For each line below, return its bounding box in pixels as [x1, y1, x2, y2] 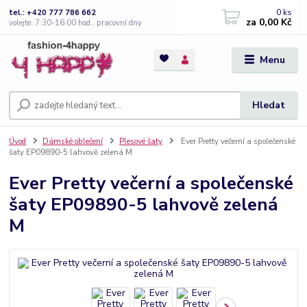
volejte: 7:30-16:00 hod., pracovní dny [9, 17, 143, 28]
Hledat [252, 99, 286, 112]
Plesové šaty [119, 136, 162, 147]
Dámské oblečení [42, 136, 103, 147]
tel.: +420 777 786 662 [9, 7, 97, 18]
